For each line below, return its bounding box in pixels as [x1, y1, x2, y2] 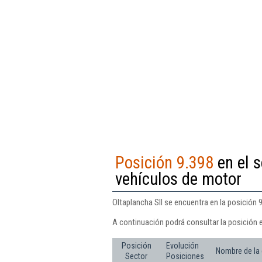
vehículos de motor [115, 168, 242, 189]
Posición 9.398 [115, 152, 213, 173]
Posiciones [166, 251, 204, 261]
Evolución [166, 240, 199, 250]
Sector [125, 251, 147, 261]
